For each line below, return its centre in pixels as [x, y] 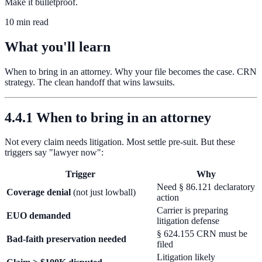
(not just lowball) [103, 192]
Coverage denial [39, 192]
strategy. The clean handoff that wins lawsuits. [90, 82]
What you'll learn [58, 46]
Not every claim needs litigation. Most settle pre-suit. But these [120, 142]
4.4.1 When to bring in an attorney [108, 117]
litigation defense [188, 221]
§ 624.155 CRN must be [202, 234]
